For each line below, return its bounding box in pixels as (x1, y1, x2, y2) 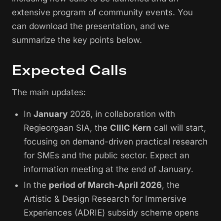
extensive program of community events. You (12, 7, 193, 18)
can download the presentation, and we (12, 21, 169, 32)
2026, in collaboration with (68, 109, 175, 119)
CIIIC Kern (110, 123, 151, 133)
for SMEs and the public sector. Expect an (24, 150, 189, 161)
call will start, (151, 123, 206, 133)
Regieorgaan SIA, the (24, 123, 110, 133)
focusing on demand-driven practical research (24, 137, 208, 147)
